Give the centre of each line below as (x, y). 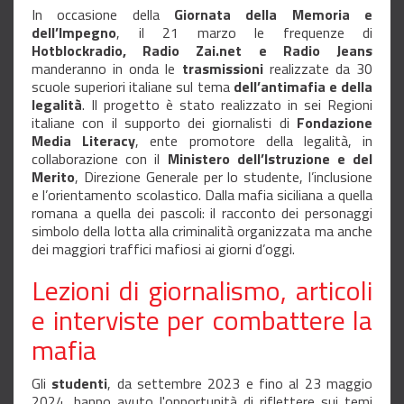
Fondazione (335, 123)
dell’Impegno (74, 33)
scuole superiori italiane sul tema (133, 87)
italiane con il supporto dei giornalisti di (164, 123)
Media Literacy (84, 141)
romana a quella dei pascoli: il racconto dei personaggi (202, 213)
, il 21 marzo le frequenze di (244, 33)
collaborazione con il (100, 159)
